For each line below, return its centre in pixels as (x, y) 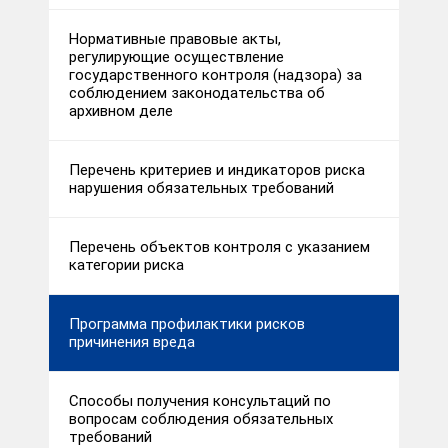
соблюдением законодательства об (197, 93)
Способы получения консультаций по (200, 401)
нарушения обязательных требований (201, 188)
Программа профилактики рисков (187, 324)
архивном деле (121, 111)
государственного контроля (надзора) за (215, 75)
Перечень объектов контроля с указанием (219, 247)
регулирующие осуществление (176, 57)
